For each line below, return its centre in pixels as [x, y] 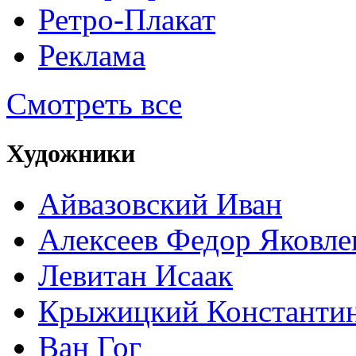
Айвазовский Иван [160, 204]
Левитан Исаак [135, 276]
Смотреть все [94, 103]
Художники [71, 154]
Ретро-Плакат [127, 19]
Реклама [92, 55]
